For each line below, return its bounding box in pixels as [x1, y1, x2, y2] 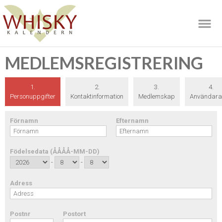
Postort [62, 210, 86, 218]
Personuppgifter [10, 92, 55, 100]
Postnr [10, 210, 31, 218]
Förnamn [10, 116, 38, 124]
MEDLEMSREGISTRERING [5, 53, 203, 73]
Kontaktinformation [70, 92, 123, 100]
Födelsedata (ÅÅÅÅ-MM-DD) [10, 147, 100, 155]
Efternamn [115, 116, 149, 124]
